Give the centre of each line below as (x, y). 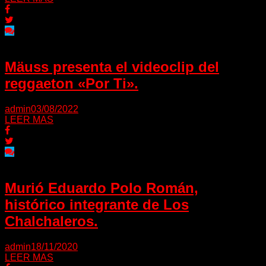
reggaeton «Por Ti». (72, 84)
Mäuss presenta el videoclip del (112, 67)
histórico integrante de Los (97, 204)
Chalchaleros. (51, 221)
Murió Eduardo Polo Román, (102, 188)
